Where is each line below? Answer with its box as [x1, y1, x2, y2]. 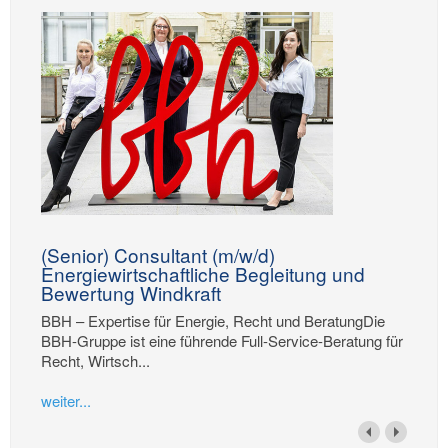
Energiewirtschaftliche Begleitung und [41, 259, 365, 287]
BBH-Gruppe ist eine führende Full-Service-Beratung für [41, 330, 403, 351]
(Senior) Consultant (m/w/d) [41, 240, 275, 268]
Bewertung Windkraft [41, 278, 221, 306]
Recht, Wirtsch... [41, 350, 150, 371]
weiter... [41, 390, 91, 411]
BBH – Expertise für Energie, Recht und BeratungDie [41, 310, 385, 331]
